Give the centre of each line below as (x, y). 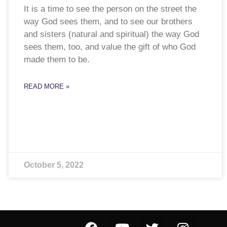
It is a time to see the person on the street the (110, 9)
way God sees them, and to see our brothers (108, 22)
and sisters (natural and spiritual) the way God (111, 34)
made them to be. (59, 60)
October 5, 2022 (53, 165)
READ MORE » (46, 87)
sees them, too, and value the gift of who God (109, 47)
